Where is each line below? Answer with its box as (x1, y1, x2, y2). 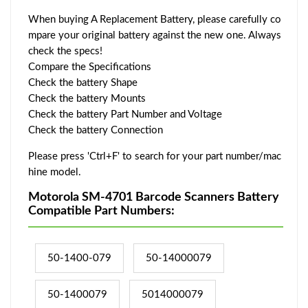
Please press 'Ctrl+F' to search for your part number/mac (28, 151, 281, 162)
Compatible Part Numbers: (28, 204, 175, 217)
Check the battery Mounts (28, 93, 146, 104)
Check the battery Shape (28, 77, 137, 88)
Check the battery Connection (28, 124, 163, 135)
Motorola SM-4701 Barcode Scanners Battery (28, 190, 279, 203)
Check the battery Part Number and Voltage (28, 109, 222, 120)
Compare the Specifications (28, 61, 151, 72)
